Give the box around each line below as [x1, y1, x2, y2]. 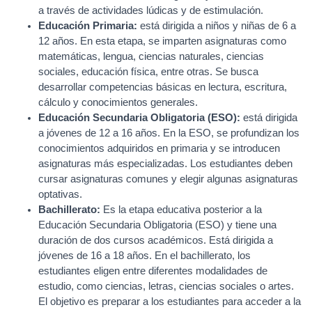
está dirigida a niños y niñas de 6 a [137, 20, 296, 31]
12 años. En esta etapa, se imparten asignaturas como [38, 36, 286, 47]
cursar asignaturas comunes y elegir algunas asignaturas [38, 173, 298, 185]
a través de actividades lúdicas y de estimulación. [38, 5, 263, 16]
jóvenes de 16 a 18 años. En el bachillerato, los [38, 250, 251, 261]
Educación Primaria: [38, 20, 137, 31]
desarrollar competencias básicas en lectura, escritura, [38, 81, 287, 93]
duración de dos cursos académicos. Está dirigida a [38, 235, 273, 246]
